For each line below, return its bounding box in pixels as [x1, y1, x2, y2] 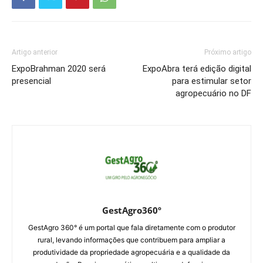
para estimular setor [172, 76, 251, 87]
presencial [12, 76, 51, 87]
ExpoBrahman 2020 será [12, 63, 106, 75]
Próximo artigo [204, 48, 251, 57]
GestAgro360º [102, 204, 161, 217]
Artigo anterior [12, 48, 58, 57]
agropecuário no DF [176, 88, 251, 99]
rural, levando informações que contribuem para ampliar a [38, 235, 225, 245]
